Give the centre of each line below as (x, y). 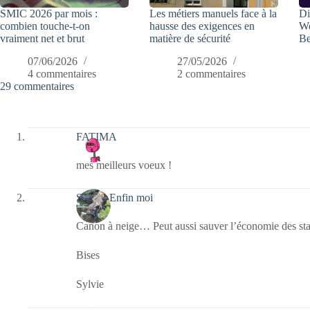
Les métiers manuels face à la (213, 14)
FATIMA (97, 136)
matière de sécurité (190, 39)
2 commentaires (212, 74)
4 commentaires (62, 74)
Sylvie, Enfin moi (115, 197)
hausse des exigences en (202, 26)
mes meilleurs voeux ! (124, 165)
